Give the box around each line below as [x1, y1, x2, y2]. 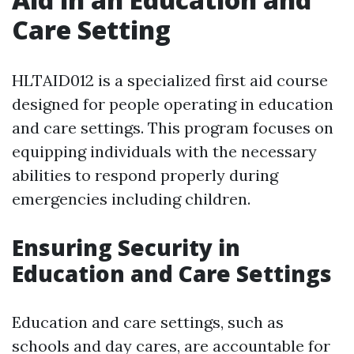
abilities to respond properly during [12, 165, 278, 186]
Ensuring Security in [12, 232, 240, 263]
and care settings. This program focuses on [12, 118, 333, 138]
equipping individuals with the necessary [12, 141, 317, 162]
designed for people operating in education [12, 94, 333, 115]
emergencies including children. [12, 189, 250, 209]
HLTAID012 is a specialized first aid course [12, 70, 328, 91]
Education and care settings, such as [12, 312, 284, 333]
